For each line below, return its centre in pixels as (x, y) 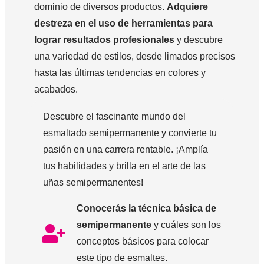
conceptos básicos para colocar (142, 242)
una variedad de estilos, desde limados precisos (135, 57)
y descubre (199, 40)
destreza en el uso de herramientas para (123, 24)
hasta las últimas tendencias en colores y (120, 73)
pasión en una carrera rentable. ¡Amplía (126, 150)
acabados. (56, 90)
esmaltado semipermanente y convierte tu (130, 133)
